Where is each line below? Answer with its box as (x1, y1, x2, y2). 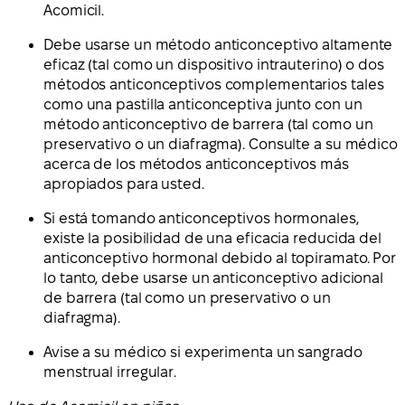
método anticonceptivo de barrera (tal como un (43, 117, 373, 133)
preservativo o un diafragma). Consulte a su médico (43, 137, 398, 153)
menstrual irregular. (43, 364, 176, 381)
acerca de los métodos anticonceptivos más (43, 156, 349, 173)
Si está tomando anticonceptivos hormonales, (43, 211, 359, 227)
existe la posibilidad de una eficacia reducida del (43, 231, 381, 247)
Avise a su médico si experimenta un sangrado (43, 344, 363, 361)
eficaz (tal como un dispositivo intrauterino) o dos (43, 57, 384, 73)
